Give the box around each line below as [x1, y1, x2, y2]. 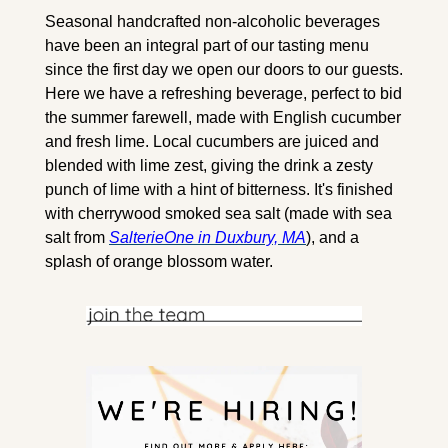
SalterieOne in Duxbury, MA [109, 228, 306, 246]
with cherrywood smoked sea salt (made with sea [45, 204, 392, 222]
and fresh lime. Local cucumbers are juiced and [45, 132, 379, 150]
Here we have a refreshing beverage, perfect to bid [45, 84, 402, 102]
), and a [306, 228, 359, 246]
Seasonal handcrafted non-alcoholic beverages [45, 12, 380, 30]
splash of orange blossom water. [45, 252, 273, 270]
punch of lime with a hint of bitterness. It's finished [45, 180, 393, 198]
